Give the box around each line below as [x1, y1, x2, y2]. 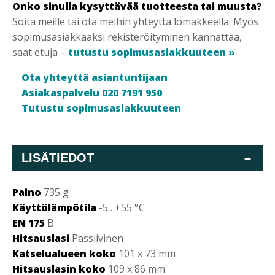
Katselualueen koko [12, 247, 116, 260]
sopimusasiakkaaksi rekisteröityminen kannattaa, [12, 30, 242, 44]
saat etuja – [12, 45, 68, 59]
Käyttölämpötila [12, 201, 96, 214]
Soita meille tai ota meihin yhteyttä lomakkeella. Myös [12, 15, 258, 28]
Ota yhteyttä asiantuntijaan [21, 71, 168, 84]
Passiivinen [69, 231, 123, 245]
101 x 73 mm [116, 247, 176, 260]
